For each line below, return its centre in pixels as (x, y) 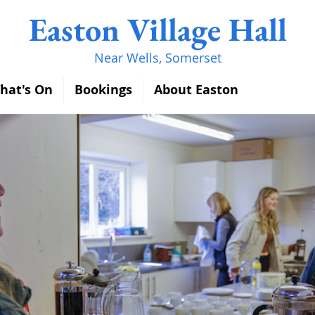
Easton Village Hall (157, 30)
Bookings (103, 90)
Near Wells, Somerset (157, 58)
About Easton (196, 90)
